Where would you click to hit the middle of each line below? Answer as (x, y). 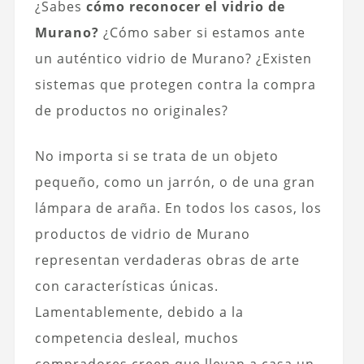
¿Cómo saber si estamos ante (202, 33)
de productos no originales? (131, 111)
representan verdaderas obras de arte (167, 260)
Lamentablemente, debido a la (139, 312)
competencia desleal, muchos (136, 338)
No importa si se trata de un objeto (156, 156)
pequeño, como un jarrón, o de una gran (175, 182)
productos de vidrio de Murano (142, 234)
